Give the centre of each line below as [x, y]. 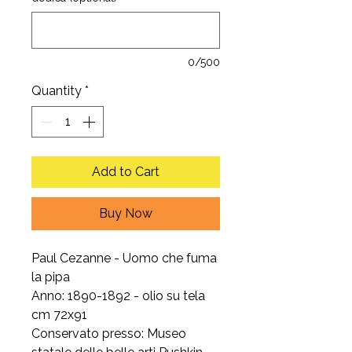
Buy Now [126, 213]
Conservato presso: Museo [109, 334]
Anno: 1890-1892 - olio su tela [118, 296]
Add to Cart [126, 172]
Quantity [57, 91]
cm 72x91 [59, 315]
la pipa [51, 277]
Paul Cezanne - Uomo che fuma [124, 258]
